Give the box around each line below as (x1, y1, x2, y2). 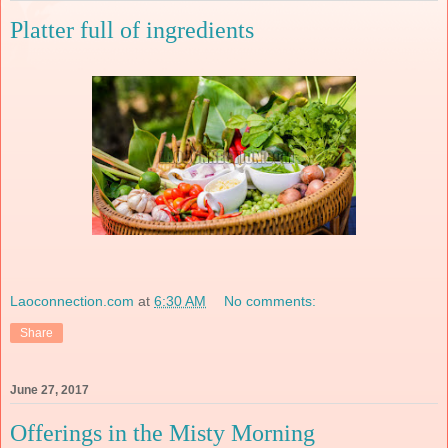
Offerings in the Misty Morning (10, 419, 315, 446)
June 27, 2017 (10, 382, 89, 397)
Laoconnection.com (10, 292, 134, 309)
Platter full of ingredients (10, 17, 254, 44)
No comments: (224, 292, 317, 309)
